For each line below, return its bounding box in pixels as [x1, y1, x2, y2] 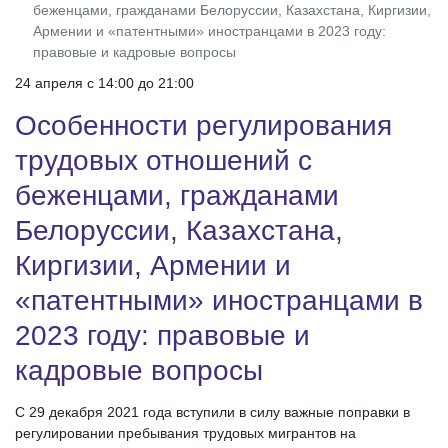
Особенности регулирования [15, 110, 392, 142]
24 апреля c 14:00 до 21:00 [15, 75, 194, 92]
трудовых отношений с [15, 145, 312, 177]
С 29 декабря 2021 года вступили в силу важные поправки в [15, 404, 410, 421]
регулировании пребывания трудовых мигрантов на [15, 425, 356, 442]
